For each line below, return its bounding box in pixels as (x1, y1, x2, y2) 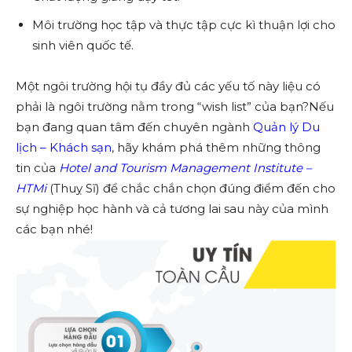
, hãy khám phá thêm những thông (112, 140, 321, 155)
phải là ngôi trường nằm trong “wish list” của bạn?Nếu (16, 99, 334, 114)
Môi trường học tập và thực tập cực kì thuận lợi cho (32, 17, 335, 32)
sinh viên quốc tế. (32, 38, 134, 53)
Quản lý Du (250, 119, 320, 134)
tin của (16, 160, 59, 175)
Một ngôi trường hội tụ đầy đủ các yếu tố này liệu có (16, 79, 321, 93)
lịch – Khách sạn (16, 140, 112, 155)
